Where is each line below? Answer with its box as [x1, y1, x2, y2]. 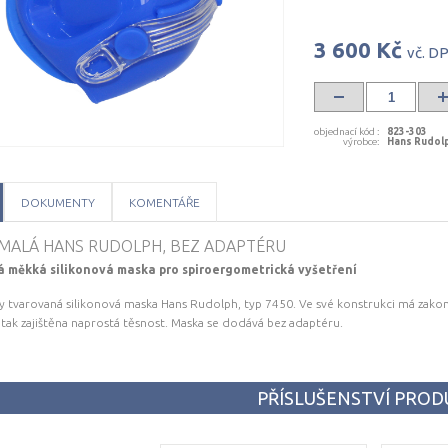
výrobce [343, 136, 377, 147]
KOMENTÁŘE [129, 196, 200, 209]
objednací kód [314, 126, 375, 137]
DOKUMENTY [21, 196, 95, 209]
